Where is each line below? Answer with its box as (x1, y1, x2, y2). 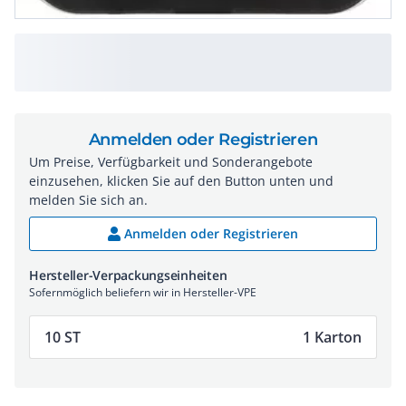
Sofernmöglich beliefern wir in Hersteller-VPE (29, 285, 256, 300)
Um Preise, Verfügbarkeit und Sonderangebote (29, 153, 313, 170)
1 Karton (303, 327, 362, 347)
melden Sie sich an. (29, 191, 148, 208)
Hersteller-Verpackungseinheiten (29, 266, 227, 284)
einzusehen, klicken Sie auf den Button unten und (29, 172, 333, 189)
